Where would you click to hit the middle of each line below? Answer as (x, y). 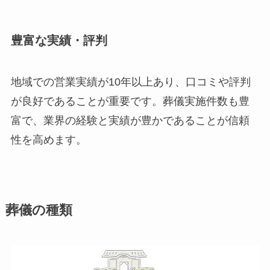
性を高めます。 (49, 140)
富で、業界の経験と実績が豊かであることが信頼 (130, 121)
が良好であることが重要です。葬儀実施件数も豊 (130, 102)
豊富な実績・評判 (59, 40)
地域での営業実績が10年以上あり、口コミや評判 (130, 82)
